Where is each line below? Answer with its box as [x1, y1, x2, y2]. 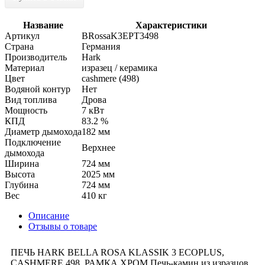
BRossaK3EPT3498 [82, 30, 159, 41]
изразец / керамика [82, 62, 157, 73]
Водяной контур [5, 83, 70, 94]
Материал [5, 62, 44, 73]
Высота [5, 169, 35, 179]
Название [23, 20, 63, 30]
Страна [5, 41, 34, 51]
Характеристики [135, 20, 207, 30]
